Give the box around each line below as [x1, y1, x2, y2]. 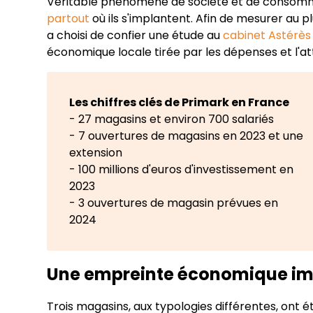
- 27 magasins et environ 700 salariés [69, 111, 275, 128]
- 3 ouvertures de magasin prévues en [69, 195, 279, 212]
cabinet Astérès [220, 27, 312, 44]
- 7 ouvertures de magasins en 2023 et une [69, 128, 304, 145]
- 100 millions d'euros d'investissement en [69, 161, 294, 178]
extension [69, 145, 123, 161]
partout [47, 10, 93, 27]
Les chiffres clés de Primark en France [69, 94, 290, 111]
